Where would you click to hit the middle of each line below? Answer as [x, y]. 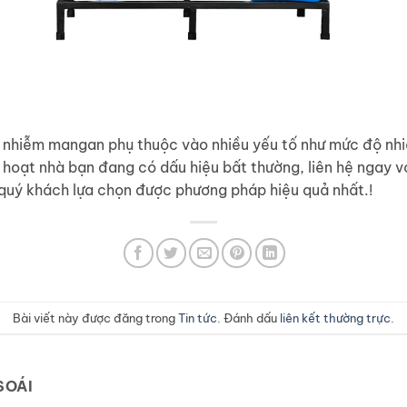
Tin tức [198, 318]
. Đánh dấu [248, 318]
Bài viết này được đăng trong [95, 318]
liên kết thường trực [335, 318]
